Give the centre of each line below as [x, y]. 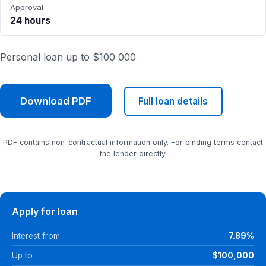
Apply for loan [45, 212]
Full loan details [173, 101]
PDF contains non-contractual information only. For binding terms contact [133, 142]
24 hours [30, 20]
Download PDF [56, 101]
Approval [27, 7]
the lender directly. [133, 154]
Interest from [36, 235]
